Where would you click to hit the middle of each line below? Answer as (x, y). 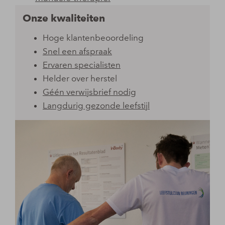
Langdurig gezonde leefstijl (96, 105)
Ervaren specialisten (82, 65)
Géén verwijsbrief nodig (89, 92)
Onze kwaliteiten (64, 18)
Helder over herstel (80, 78)
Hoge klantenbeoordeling (93, 37)
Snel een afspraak (77, 51)
